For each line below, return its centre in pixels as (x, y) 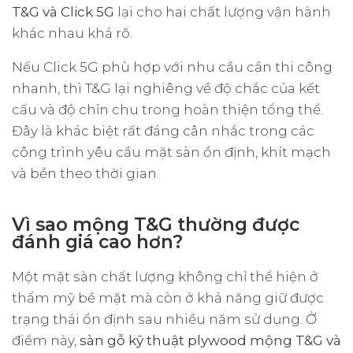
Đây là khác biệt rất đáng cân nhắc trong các (163, 130)
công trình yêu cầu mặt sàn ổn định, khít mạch (171, 152)
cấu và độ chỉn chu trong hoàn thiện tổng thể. (167, 109)
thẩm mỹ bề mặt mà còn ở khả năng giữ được (168, 297)
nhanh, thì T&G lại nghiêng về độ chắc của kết (166, 88)
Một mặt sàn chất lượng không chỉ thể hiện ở (165, 276)
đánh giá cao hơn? (97, 242)
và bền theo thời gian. (85, 173)
